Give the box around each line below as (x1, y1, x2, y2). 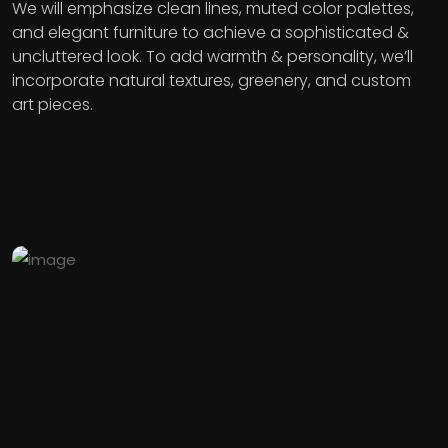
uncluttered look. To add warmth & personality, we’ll (12, 45, 413, 69)
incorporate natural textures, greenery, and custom (12, 69, 411, 93)
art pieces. (12, 93, 93, 117)
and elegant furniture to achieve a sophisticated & (12, 21, 409, 45)
